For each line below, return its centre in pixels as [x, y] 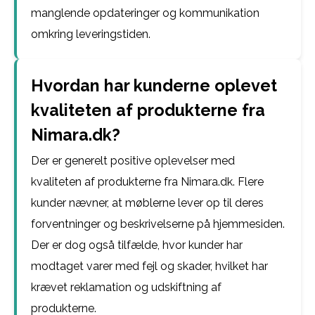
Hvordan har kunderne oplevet [154, 85]
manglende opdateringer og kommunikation [145, 13]
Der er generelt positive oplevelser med [133, 161]
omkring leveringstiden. [91, 34]
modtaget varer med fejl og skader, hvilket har [149, 266]
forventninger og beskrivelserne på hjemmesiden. [158, 224]
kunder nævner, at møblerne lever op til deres [147, 203]
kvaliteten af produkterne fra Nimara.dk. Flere [147, 182]
